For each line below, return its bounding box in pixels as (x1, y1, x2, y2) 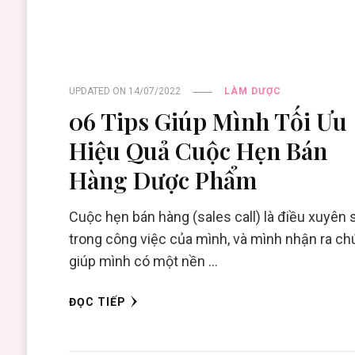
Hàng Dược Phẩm (69, 163, 258, 197)
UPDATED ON (69, 86, 129, 97)
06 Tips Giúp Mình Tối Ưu (69, 105, 348, 138)
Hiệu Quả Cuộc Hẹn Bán (69, 134, 328, 167)
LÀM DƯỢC (224, 86, 282, 97)
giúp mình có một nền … (69, 253, 219, 270)
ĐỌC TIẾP (69, 296, 127, 309)
